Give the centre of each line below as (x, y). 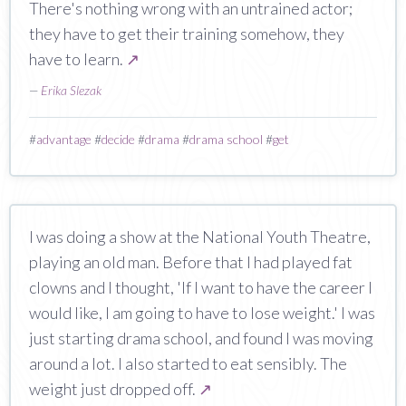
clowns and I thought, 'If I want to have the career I (201, 287)
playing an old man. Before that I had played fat (191, 261)
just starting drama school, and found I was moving (201, 338)
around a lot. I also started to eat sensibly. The (188, 363)
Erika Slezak (71, 90)
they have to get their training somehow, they (187, 33)
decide (118, 139)
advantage (64, 139)
